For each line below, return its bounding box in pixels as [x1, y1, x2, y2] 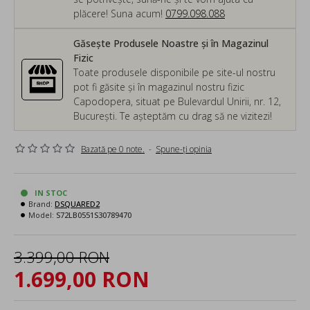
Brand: [28, 198, 53, 209]
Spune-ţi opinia [156, 143, 212, 155]
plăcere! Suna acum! [73, 6, 165, 20]
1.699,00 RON [14, 264, 149, 293]
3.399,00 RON [14, 246, 109, 267]
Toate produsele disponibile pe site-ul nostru [73, 65, 275, 79]
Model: [28, 209, 54, 220]
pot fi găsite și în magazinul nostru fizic [73, 80, 244, 93]
